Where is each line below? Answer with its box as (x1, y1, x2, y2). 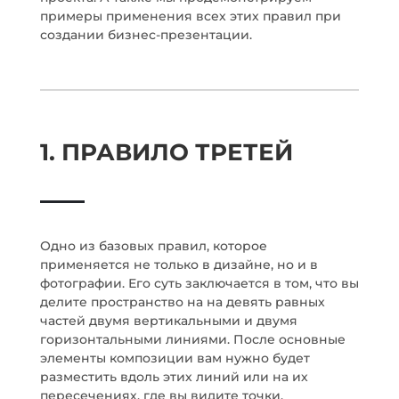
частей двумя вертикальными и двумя (39, 313, 297, 329)
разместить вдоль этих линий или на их (39, 369, 308, 385)
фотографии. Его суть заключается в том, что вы (39, 275, 359, 291)
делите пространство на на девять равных (39, 294, 325, 310)
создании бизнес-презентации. (39, 27, 252, 43)
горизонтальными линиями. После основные (39, 331, 346, 347)
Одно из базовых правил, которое (39, 238, 267, 254)
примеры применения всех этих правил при (39, 8, 341, 24)
